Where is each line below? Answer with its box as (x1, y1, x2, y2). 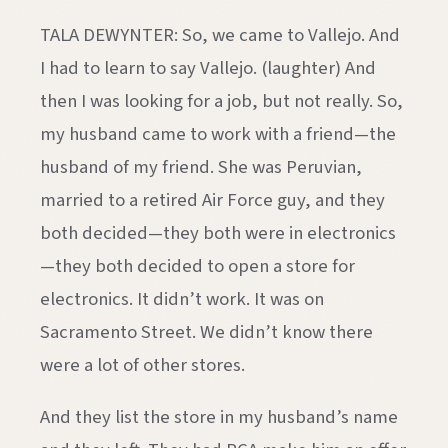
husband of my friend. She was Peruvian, (40, 154, 362, 181)
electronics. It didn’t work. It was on (40, 286, 324, 313)
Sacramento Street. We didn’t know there (40, 319, 373, 346)
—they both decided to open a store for (40, 253, 355, 280)
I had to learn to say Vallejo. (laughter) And (40, 55, 376, 82)
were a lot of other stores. (40, 352, 245, 379)
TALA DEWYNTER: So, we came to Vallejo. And (40, 22, 400, 49)
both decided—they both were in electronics (40, 220, 396, 247)
